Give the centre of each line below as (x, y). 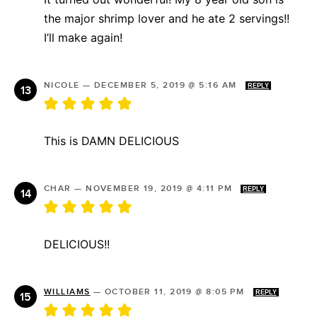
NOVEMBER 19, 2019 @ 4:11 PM (161, 189)
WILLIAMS (67, 292)
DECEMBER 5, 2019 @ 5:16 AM (167, 86)
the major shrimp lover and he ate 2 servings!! (167, 19)
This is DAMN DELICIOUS (111, 141)
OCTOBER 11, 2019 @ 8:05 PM (176, 292)
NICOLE (62, 86)
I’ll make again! (83, 38)
